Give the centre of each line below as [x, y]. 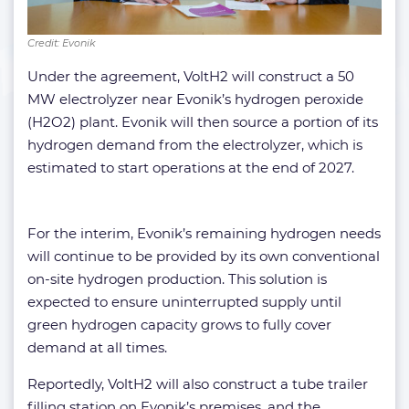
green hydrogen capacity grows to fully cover [179, 324]
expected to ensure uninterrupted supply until [184, 301]
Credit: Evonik [61, 42]
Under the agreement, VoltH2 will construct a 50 [191, 76]
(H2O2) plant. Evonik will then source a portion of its [203, 121]
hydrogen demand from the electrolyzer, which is [195, 144]
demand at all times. [97, 347]
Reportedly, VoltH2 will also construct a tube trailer [198, 383]
